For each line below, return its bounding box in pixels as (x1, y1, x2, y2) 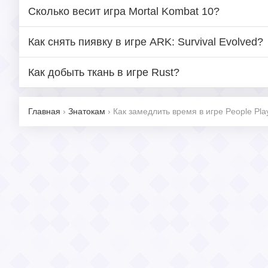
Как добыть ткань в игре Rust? (28, 66, 179, 78)
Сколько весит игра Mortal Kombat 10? (28, 5, 220, 17)
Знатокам (68, 106, 105, 116)
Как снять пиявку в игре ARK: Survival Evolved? (28, 36, 263, 48)
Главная (28, 106, 60, 116)
